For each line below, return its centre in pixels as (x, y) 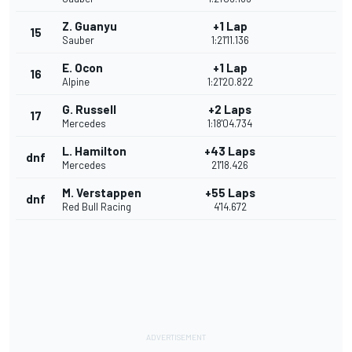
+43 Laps (230, 151)
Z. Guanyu (90, 26)
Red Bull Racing (97, 207)
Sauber (78, 40)
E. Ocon (82, 68)
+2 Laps (230, 110)
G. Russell (89, 110)
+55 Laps (230, 193)
